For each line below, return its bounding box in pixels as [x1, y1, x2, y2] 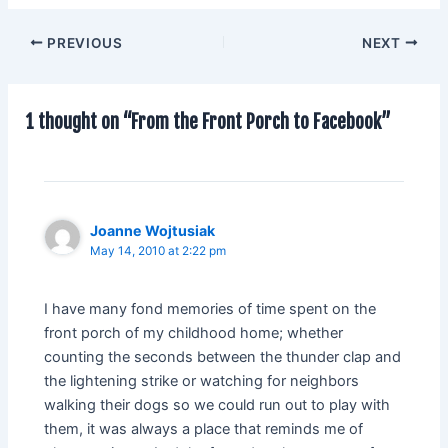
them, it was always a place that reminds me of [44, 420, 364, 439]
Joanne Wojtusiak [90, 221, 216, 239]
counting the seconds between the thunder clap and [44, 348, 402, 367]
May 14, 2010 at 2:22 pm [90, 243, 227, 258]
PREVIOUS [43, 34, 123, 51]
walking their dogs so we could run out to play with [44, 396, 391, 415]
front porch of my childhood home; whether [44, 324, 344, 343]
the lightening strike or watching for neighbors [44, 372, 360, 391]
